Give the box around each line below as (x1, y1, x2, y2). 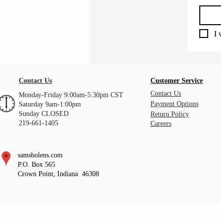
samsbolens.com (18, 151, 63, 159)
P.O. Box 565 (18, 161, 56, 168)
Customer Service (150, 77, 203, 84)
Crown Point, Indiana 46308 (18, 170, 100, 178)
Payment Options (150, 100, 199, 108)
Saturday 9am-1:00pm (19, 101, 81, 108)
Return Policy (150, 110, 189, 118)
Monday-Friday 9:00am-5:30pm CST (19, 91, 124, 99)
